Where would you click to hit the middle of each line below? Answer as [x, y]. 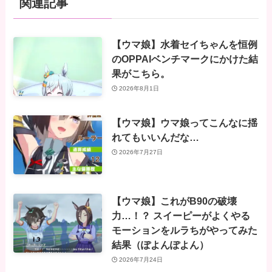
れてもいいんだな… [155, 138]
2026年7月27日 [141, 152]
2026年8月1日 [139, 88]
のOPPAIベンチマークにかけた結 [185, 59]
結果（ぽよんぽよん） [160, 245]
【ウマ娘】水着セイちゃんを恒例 [184, 45]
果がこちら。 [141, 74]
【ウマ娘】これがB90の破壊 [174, 201]
